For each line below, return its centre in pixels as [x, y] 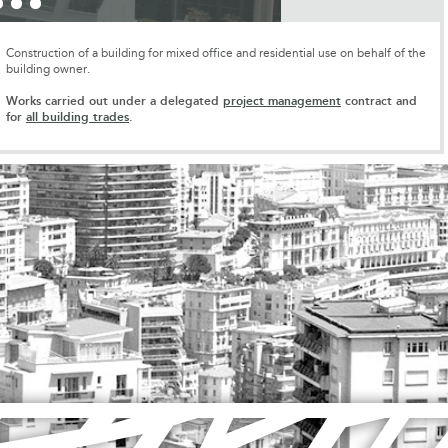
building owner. [48, 70]
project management [282, 101]
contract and [379, 101]
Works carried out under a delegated [114, 101]
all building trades [77, 117]
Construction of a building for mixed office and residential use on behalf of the [216, 54]
